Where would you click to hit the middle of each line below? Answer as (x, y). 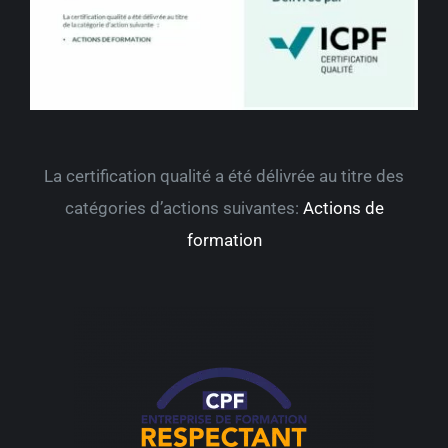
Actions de (343, 208)
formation (224, 240)
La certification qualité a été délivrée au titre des (224, 176)
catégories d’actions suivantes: (183, 208)
